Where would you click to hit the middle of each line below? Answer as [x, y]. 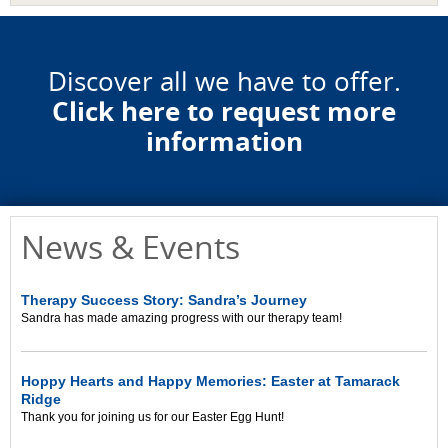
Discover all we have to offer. [224, 81]
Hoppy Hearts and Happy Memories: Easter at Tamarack [210, 381]
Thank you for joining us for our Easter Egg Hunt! [152, 417]
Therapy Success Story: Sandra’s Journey [164, 300]
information [224, 141]
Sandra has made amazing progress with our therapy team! [181, 318]
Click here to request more [224, 111]
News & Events [130, 246]
